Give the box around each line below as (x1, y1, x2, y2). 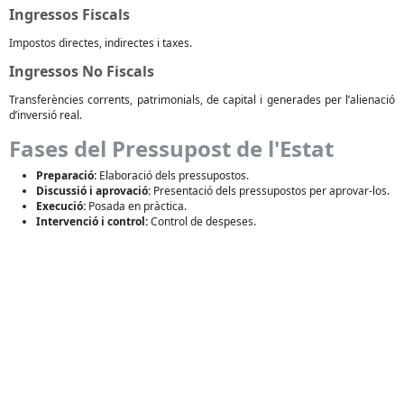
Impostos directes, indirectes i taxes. (9, 35, 192, 50)
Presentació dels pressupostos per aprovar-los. (151, 183, 390, 198)
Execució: (36, 198, 86, 214)
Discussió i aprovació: (36, 183, 151, 198)
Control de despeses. (148, 214, 256, 229)
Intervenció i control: (36, 214, 148, 229)
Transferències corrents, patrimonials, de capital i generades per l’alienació (9, 92, 395, 107)
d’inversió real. (9, 107, 82, 123)
